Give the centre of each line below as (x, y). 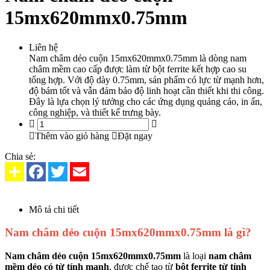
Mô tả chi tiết (54, 209)
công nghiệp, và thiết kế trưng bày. (95, 112)
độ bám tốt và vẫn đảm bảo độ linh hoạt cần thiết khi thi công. (146, 90)
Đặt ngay (135, 136)
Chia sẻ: (20, 156)
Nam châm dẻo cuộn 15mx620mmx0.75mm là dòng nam (138, 58)
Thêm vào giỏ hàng (72, 136)
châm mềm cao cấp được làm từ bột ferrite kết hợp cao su (138, 69)
